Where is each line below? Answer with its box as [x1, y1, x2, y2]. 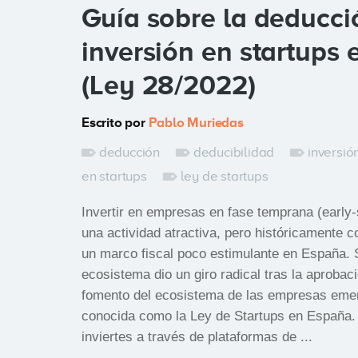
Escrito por [82, 115, 149, 130]
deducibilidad [193, 145, 275, 160]
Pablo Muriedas [148, 115, 244, 130]
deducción [98, 145, 161, 160]
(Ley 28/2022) [82, 70, 256, 100]
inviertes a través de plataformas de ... [82, 329, 312, 344]
